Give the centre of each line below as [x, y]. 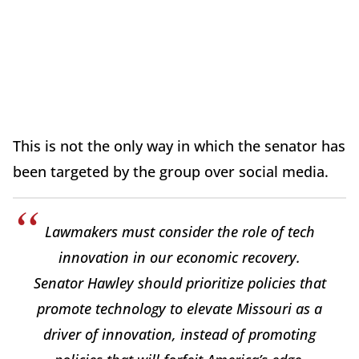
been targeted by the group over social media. [173, 171]
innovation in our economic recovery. [179, 257]
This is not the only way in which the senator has [179, 145]
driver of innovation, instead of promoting [179, 334]
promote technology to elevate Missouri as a [179, 308]
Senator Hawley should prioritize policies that [179, 282]
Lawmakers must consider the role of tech [179, 231]
